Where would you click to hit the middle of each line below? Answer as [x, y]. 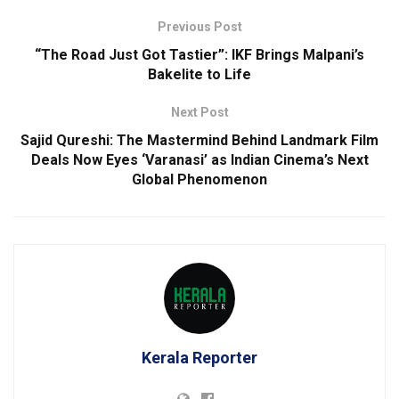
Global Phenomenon [199, 179]
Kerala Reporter [199, 357]
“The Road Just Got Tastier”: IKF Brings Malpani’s [199, 54]
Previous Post [199, 26]
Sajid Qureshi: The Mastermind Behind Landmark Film [199, 140]
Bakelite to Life [199, 74]
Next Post [199, 112]
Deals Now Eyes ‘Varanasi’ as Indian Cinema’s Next [199, 159]
